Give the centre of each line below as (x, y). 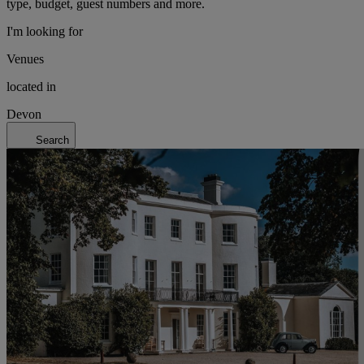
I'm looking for (45, 31)
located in (31, 86)
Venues (25, 58)
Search (52, 140)
